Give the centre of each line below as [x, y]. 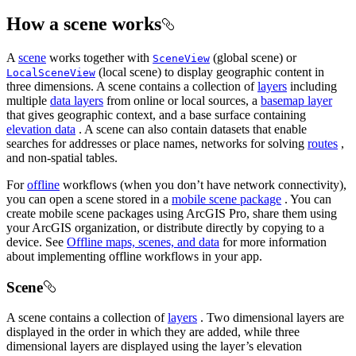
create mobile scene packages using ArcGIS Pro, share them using [172, 213]
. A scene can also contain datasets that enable [193, 129]
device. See [37, 242]
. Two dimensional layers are [272, 318]
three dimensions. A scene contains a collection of [132, 86]
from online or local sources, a [184, 100]
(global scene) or [253, 57]
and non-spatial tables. [62, 157]
